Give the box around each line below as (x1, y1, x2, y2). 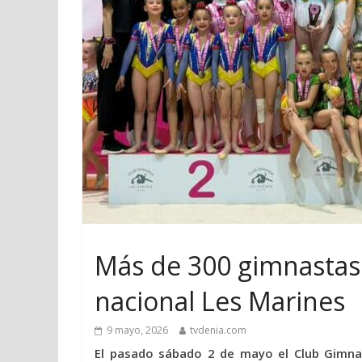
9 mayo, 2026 (107, 323, 168, 337)
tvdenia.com (190, 323, 246, 337)
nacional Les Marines (95, 284, 345, 318)
